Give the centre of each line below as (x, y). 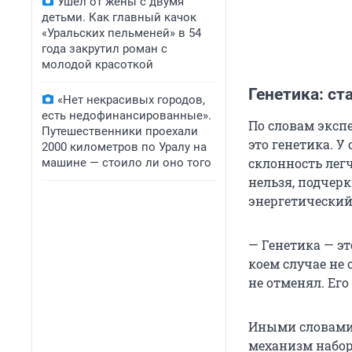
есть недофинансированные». (126, 115)
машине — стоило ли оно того (126, 163)
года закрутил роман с (104, 49)
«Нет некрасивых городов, (131, 100)
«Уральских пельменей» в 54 (121, 33)
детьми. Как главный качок (119, 17)
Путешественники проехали (120, 131)
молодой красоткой (97, 64)
